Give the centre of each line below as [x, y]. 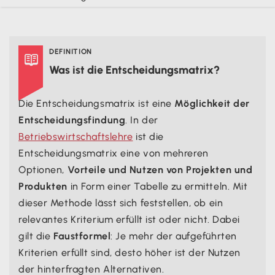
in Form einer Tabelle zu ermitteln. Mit [158, 186]
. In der [142, 120]
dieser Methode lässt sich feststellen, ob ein [121, 203]
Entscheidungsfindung [72, 120]
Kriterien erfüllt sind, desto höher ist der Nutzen [130, 252]
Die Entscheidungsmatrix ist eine [97, 103]
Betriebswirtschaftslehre [76, 136]
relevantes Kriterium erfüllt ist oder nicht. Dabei [129, 219]
